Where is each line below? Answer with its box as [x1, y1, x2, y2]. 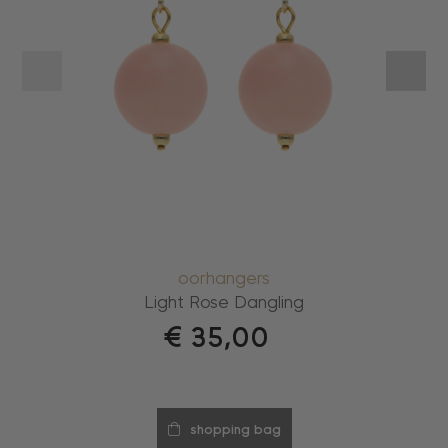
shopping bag [189, 423, 281, 437]
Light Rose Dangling [144, 294, 304, 312]
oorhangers [178, 270, 270, 288]
